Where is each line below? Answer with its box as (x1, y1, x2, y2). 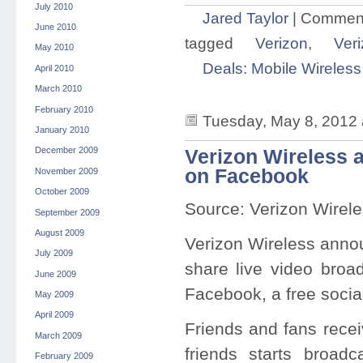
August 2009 (34, 227, 84, 237)
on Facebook (184, 165, 309, 188)
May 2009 (34, 289, 74, 300)
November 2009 (34, 165, 98, 176)
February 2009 (34, 351, 93, 361)
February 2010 (34, 104, 93, 114)
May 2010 (34, 42, 74, 53)
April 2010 (34, 62, 74, 73)
